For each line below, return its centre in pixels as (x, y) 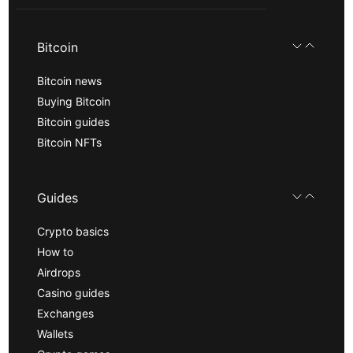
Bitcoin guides (74, 121)
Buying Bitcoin (74, 101)
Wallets (56, 333)
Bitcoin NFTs (70, 142)
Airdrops (59, 272)
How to (56, 251)
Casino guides (74, 292)
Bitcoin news (70, 80)
